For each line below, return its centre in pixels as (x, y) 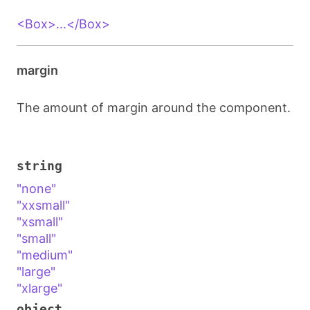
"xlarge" (39, 288)
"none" (36, 189)
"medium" (45, 255)
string (39, 166)
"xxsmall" (43, 205)
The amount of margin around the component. (154, 108)
